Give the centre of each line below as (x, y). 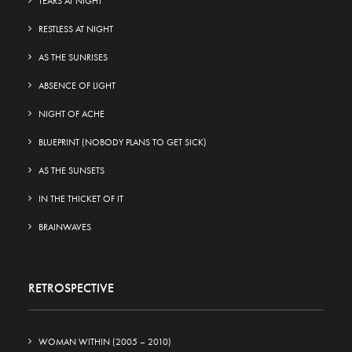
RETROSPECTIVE (71, 288)
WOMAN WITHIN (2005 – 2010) (105, 342)
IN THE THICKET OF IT (81, 199)
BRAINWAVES (65, 227)
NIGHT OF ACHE (71, 114)
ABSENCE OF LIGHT (77, 86)
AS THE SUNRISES (73, 57)
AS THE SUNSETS (71, 170)
